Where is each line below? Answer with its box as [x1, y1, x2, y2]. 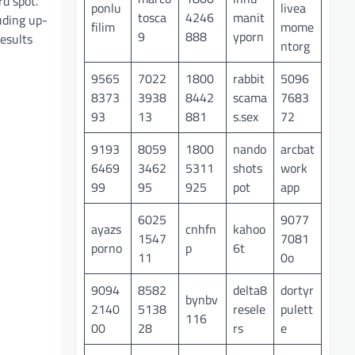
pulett [281, 299, 313, 319]
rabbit [233, 68, 265, 88]
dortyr [281, 280, 314, 300]
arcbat [281, 139, 315, 158]
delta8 [233, 280, 267, 300]
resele [233, 299, 265, 319]
